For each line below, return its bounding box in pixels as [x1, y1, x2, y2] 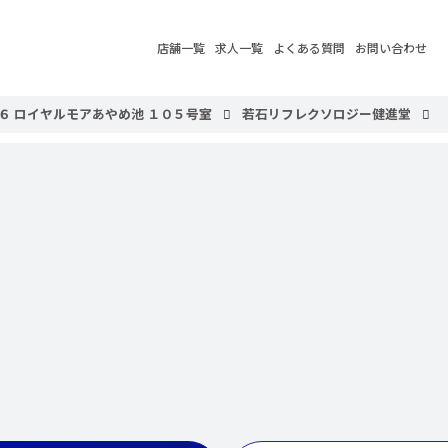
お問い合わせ [355, 39, 427, 56]
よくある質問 [273, 39, 345, 56]
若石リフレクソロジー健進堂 [242, 104, 412, 123]
